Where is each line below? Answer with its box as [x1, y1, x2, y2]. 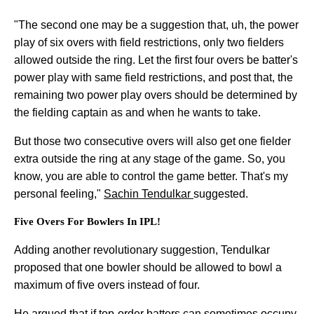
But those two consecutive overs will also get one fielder [14, 135, 291, 147]
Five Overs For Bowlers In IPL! [14, 215, 161, 227]
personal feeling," [14, 187, 104, 200]
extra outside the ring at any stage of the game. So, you [14, 152, 285, 165]
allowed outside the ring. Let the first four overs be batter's [14, 53, 298, 66]
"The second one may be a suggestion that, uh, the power [14, 18, 299, 31]
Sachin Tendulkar [104, 187, 193, 200]
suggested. [193, 187, 248, 200]
